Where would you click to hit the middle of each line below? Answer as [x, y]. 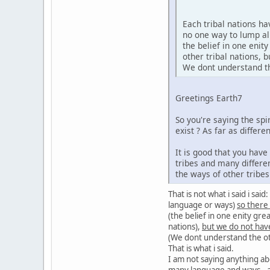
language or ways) [202, 205]
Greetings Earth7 [209, 98]
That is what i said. [201, 249]
